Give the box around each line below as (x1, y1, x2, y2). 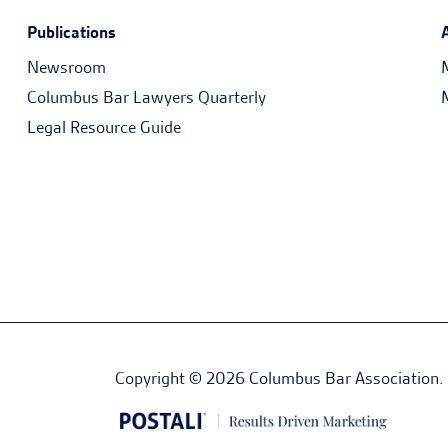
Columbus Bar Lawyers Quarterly (26, 86, 266, 108)
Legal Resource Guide (26, 116, 181, 138)
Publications (26, 21, 116, 43)
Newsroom (26, 56, 106, 78)
